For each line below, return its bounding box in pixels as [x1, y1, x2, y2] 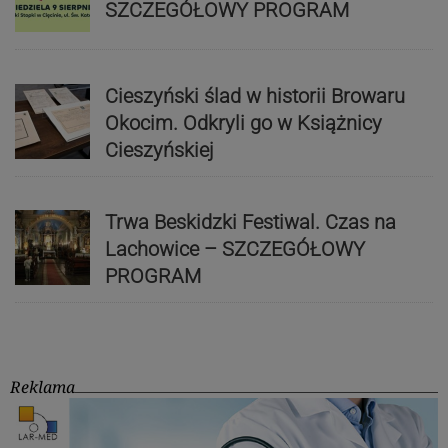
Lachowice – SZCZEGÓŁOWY [104, 237, 365, 262]
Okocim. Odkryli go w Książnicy [104, 110, 382, 135]
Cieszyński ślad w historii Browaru [104, 83, 405, 108]
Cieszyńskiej [104, 137, 214, 162]
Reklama [10, 376, 75, 399]
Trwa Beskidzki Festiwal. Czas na [104, 210, 396, 235]
